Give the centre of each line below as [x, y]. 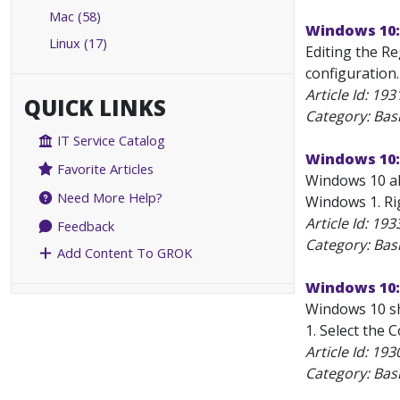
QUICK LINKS [95, 108]
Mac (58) [75, 16]
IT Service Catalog [110, 141]
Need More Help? [108, 198]
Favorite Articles [104, 169]
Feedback [84, 226]
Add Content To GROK [123, 253]
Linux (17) [78, 43]
